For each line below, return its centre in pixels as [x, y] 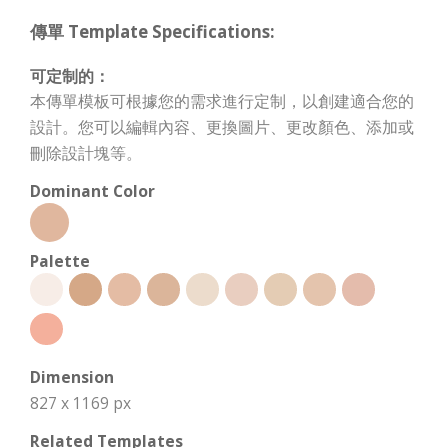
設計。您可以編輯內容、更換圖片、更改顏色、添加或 [222, 127]
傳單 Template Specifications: [152, 32]
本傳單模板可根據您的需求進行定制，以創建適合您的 [222, 101]
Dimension [72, 377]
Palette [60, 261]
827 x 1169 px [80, 403]
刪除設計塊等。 [86, 153]
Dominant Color [92, 191]
